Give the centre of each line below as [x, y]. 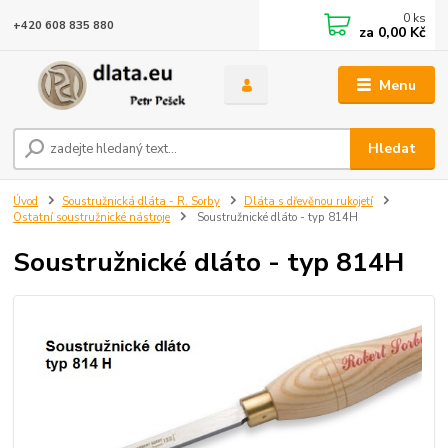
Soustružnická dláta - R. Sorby [141, 202]
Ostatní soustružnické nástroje [92, 218]
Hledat [392, 149]
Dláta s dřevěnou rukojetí [308, 202]
